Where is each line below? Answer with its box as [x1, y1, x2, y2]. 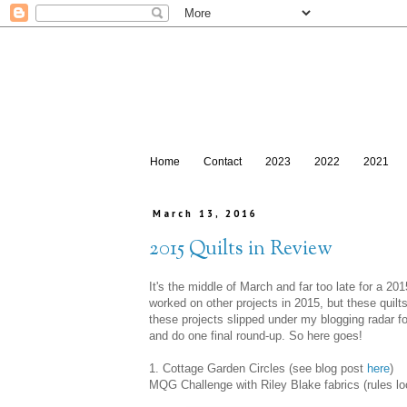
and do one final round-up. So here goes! [149, 329, 362, 343]
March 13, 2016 [153, 207, 259, 221]
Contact [203, 155, 242, 169]
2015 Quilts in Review [149, 234, 333, 264]
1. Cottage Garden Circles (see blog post [149, 362, 367, 376]
